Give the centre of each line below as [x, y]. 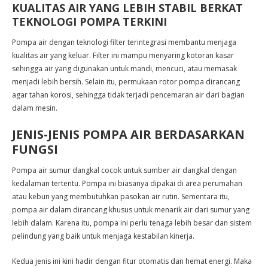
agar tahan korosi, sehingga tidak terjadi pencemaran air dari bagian [128, 95]
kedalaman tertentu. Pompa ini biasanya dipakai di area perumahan [127, 183]
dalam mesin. [35, 108]
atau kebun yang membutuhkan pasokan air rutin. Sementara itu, [121, 197]
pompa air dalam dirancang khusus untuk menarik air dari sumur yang [131, 210]
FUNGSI [35, 149]
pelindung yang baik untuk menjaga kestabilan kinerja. [103, 236]
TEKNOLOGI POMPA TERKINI [89, 22]
